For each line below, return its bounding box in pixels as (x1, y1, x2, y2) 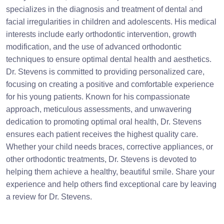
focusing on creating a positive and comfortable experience (6, 80, 214, 88)
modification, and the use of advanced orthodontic (6, 42, 181, 51)
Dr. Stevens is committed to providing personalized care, (6, 67, 204, 76)
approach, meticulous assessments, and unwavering (6, 105, 191, 113)
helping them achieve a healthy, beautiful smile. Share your (6, 167, 214, 176)
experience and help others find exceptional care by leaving (6, 180, 216, 188)
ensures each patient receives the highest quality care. (6, 130, 198, 138)
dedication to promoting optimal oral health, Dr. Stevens (6, 117, 201, 126)
